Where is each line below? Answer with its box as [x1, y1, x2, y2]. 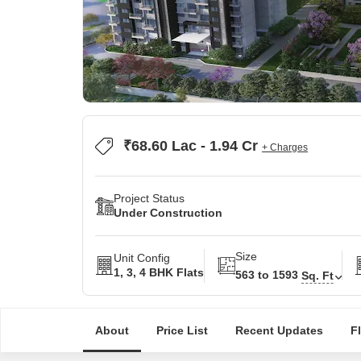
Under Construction [114, 206, 222, 219]
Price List [156, 324, 208, 337]
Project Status [114, 192, 185, 205]
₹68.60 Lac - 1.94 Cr [123, 138, 262, 154]
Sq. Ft [301, 268, 334, 282]
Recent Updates [234, 324, 323, 337]
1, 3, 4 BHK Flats [114, 266, 204, 279]
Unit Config [114, 251, 170, 264]
